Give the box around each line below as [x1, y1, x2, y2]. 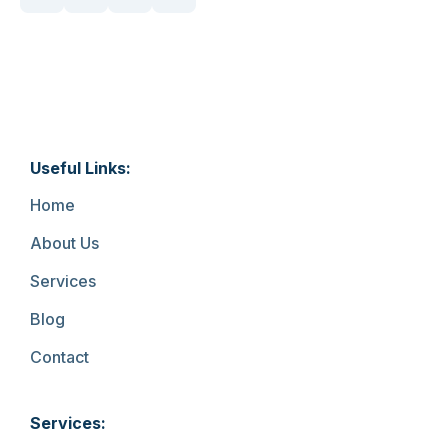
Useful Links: [30, 158, 131, 178]
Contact [30, 347, 89, 367]
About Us [30, 233, 99, 253]
